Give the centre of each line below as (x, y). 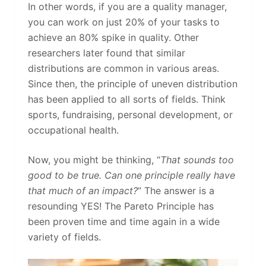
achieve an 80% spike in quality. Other (113, 38)
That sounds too (197, 160)
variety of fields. (64, 237)
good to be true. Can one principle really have (131, 175)
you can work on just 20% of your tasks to (123, 22)
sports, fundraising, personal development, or (130, 115)
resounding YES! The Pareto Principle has (121, 206)
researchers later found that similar (106, 53)
